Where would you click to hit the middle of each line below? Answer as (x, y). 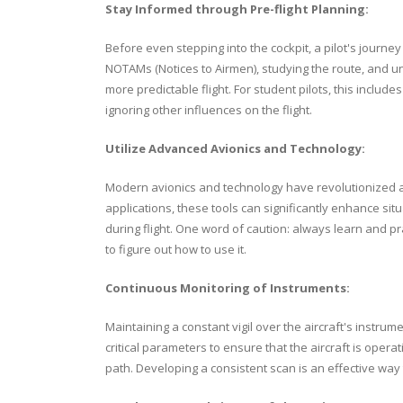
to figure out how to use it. (177, 249)
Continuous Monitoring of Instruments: (228, 287)
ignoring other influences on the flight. (209, 109)
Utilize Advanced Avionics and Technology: (235, 148)
